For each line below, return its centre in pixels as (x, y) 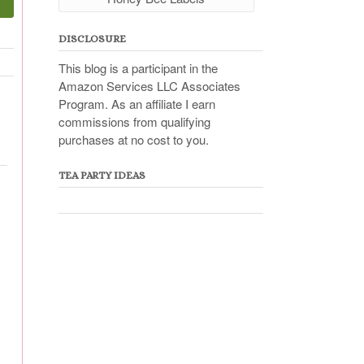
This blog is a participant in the (138, 67)
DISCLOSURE (92, 38)
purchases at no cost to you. (133, 139)
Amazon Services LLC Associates (149, 85)
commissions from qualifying (134, 121)
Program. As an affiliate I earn (136, 103)
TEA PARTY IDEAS (102, 175)
